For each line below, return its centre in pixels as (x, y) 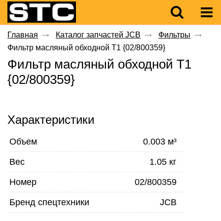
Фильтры (174, 35)
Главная (23, 35)
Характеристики (51, 120)
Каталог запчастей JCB (98, 35)
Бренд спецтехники (50, 203)
